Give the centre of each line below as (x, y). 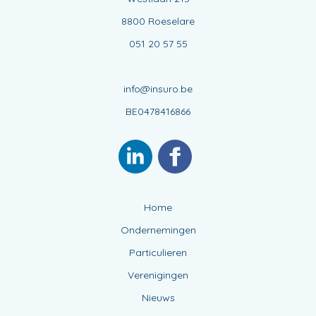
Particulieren (158, 252)
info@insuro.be (158, 89)
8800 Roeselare (158, 21)
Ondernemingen (158, 230)
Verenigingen (158, 275)
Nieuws (158, 297)
